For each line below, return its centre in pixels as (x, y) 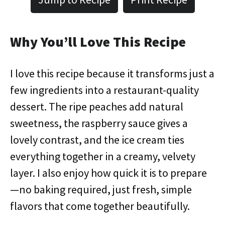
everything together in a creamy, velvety (103, 156)
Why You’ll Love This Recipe (98, 42)
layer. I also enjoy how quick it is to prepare (108, 173)
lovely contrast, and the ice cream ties (97, 140)
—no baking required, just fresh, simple (101, 189)
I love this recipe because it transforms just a (112, 73)
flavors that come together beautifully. (100, 206)
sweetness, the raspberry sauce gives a (99, 123)
